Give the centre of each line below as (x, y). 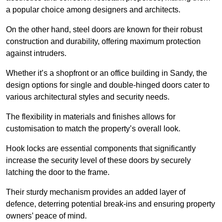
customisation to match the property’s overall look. (93, 128)
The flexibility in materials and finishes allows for (91, 116)
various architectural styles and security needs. (89, 97)
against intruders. (36, 53)
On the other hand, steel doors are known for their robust (104, 29)
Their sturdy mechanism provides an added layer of (96, 192)
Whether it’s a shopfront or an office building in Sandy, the (107, 73)
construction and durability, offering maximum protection (103, 41)
